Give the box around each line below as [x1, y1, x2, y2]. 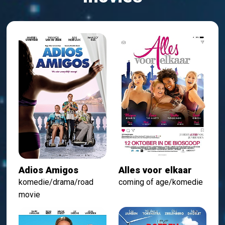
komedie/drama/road [19, 177, 94, 187]
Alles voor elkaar [118, 164, 192, 175]
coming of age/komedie [118, 177, 203, 187]
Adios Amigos [19, 164, 79, 175]
